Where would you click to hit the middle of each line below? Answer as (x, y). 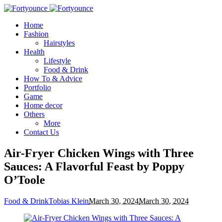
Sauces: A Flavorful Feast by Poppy (94, 166)
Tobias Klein (69, 201)
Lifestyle (57, 61)
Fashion (36, 34)
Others (34, 114)
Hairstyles (59, 43)
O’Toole (25, 180)
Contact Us (41, 132)
